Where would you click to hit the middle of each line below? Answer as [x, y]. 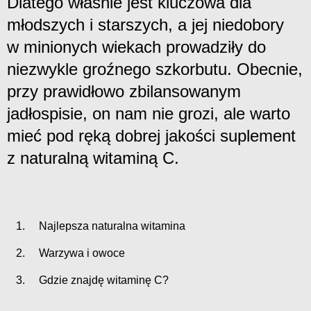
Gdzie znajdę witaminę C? [98, 280]
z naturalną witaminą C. [93, 158]
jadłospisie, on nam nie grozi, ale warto [149, 113]
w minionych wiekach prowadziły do [136, 47]
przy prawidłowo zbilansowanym [124, 91]
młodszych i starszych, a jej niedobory [145, 24]
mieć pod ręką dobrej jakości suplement [151, 135]
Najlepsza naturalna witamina [107, 226]
